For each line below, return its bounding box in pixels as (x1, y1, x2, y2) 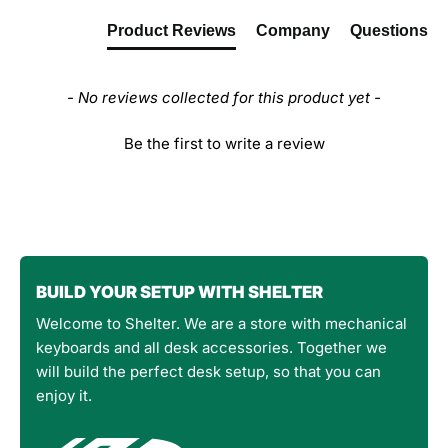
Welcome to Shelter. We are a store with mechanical (36, 313, 407, 333)
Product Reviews (107, 22, 236, 40)
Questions (350, 22, 428, 40)
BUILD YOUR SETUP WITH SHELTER (36, 281, 323, 302)
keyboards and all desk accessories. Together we (36, 337, 387, 357)
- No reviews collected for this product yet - (67, 88, 381, 108)
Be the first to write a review (123, 133, 325, 153)
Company (256, 22, 330, 40)
